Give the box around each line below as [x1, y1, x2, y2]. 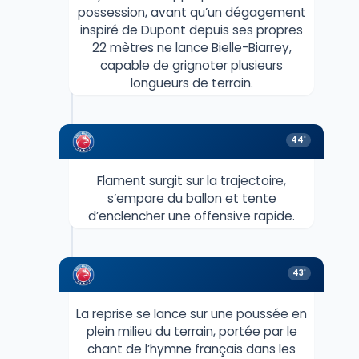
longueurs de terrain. [130, 74, 253, 91]
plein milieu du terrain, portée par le [86, 322, 297, 340]
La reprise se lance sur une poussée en [76, 305, 307, 322]
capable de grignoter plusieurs [100, 56, 283, 74]
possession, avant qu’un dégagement [77, 3, 306, 21]
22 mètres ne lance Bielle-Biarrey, [91, 38, 292, 56]
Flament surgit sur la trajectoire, [97, 171, 286, 189]
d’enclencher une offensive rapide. [88, 207, 295, 224]
